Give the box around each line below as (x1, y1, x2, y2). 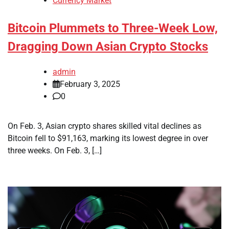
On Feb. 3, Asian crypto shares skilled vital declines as (8, 121, 201, 131)
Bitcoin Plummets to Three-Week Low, (8, 21, 218, 36)
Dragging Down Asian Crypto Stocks (8, 39, 208, 54)
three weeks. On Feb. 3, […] (8, 145, 102, 155)
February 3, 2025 (60, 79, 120, 89)
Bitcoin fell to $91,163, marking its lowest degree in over (8, 133, 208, 143)
